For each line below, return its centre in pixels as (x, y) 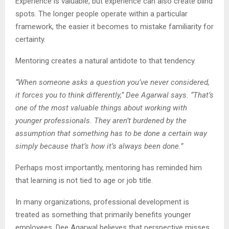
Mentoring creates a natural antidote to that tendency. (106, 61)
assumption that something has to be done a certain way (111, 133)
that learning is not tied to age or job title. (84, 180)
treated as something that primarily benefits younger (103, 214)
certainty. (30, 39)
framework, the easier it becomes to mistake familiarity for (114, 26)
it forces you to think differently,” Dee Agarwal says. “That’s (114, 95)
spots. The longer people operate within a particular (101, 14)
